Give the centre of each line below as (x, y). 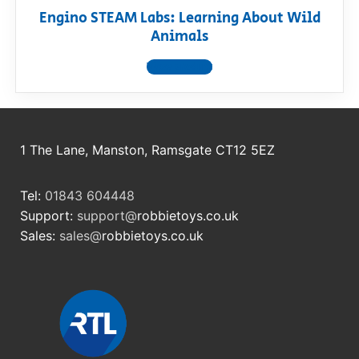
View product (179, 67)
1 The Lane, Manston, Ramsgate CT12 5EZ (147, 150)
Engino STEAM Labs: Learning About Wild (179, 19)
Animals (179, 37)
